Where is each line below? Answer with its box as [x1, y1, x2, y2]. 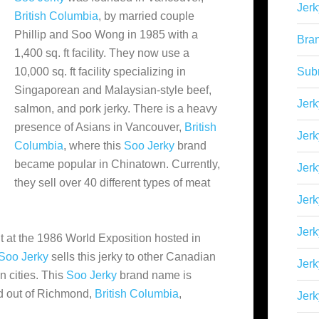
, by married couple [98, 10, 194, 22]
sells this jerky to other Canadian [48, 251, 216, 263]
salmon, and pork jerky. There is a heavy [14, 103, 217, 115]
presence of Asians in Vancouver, [14, 121, 184, 133]
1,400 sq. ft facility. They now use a [14, 47, 189, 59]
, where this [63, 140, 124, 152]
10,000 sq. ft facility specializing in [14, 66, 186, 78]
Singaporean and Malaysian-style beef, [14, 84, 211, 96]
